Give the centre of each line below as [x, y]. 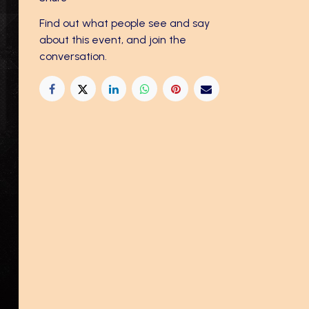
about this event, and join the [113, 40]
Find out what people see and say [124, 23]
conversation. [73, 57]
